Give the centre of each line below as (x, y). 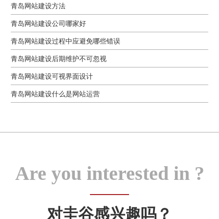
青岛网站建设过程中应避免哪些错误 (66, 41)
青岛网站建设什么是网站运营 (55, 94)
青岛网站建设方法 (38, 6)
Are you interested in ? (109, 173)
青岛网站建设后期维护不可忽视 (59, 58)
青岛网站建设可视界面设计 (52, 76)
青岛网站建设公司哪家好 (49, 23)
